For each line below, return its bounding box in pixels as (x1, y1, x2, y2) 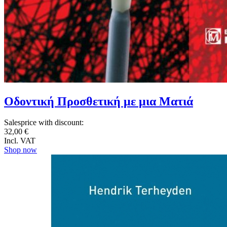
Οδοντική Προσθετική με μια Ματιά (4, 94, 193, 108)
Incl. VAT (4, 136, 35, 145)
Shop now (4, 145, 37, 155)
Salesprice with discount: (4, 118, 84, 127)
